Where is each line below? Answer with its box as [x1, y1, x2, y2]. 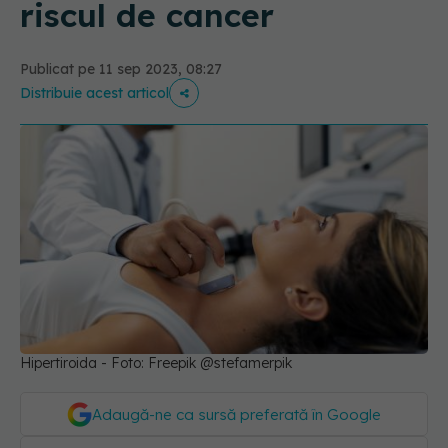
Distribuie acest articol [20, 84, 169, 102]
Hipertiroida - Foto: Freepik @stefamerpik [20, 354, 292, 373]
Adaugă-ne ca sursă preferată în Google [92, 405, 381, 425]
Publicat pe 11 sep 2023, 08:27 [20, 60, 222, 78]
